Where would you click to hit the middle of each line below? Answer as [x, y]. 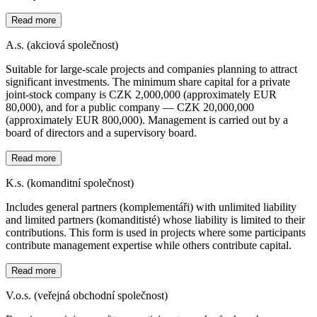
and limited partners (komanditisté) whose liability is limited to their [155, 219]
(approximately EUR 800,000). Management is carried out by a [147, 120]
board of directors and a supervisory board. [101, 132]
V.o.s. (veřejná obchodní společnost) [87, 295]
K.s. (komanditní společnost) [70, 183]
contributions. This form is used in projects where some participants [156, 232]
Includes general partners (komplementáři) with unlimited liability [151, 207]
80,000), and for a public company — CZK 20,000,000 [130, 107]
